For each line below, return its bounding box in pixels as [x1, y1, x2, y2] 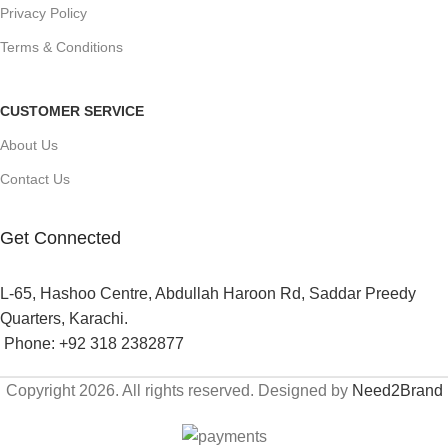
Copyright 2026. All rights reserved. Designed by [5, 381, 352, 399]
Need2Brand [351, 381, 443, 399]
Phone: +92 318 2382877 [4, 334, 184, 352]
